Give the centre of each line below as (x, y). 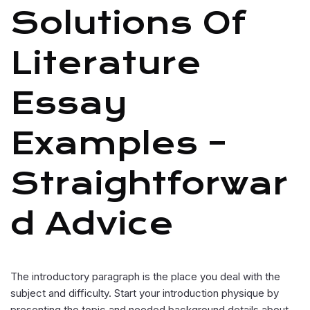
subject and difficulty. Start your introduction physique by (145, 293)
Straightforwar (149, 184)
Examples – (119, 144)
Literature (106, 63)
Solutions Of (128, 23)
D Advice (92, 224)
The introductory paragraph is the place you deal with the (145, 276)
